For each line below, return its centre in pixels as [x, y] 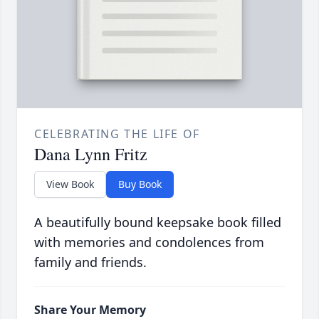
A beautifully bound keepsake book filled [158, 223]
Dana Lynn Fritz [91, 154]
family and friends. [90, 262]
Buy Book [140, 184]
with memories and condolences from [149, 242]
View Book [70, 184]
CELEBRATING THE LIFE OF [117, 134]
